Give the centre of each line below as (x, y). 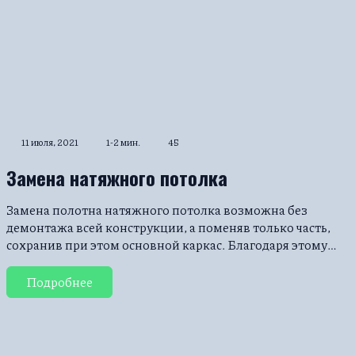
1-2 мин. (123, 142)
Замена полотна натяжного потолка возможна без (157, 209)
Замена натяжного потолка (117, 177)
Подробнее (59, 281)
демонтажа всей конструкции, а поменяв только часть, (168, 227)
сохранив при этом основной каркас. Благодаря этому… (172, 244)
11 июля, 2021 (50, 142)
